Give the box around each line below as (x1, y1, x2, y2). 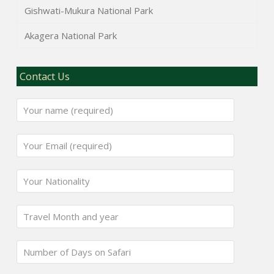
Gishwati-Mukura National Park (24, 4, 153, 17)
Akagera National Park (24, 29, 117, 42)
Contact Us (20, 70, 70, 84)
